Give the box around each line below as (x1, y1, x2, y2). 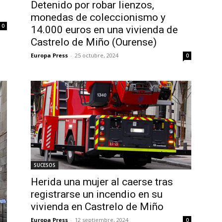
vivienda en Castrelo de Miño (31, 201, 164, 213)
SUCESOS (34, 162, 55, 169)
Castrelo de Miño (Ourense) (31, 36, 157, 49)
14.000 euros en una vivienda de (31, 24, 178, 36)
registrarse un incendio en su (31, 188, 163, 201)
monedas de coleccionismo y (31, 11, 166, 24)
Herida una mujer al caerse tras (31, 176, 173, 188)
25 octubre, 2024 (75, 52, 118, 59)
